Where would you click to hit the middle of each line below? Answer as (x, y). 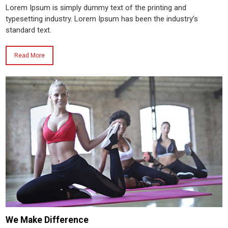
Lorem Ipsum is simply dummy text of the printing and (96, 8)
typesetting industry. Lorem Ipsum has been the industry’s (102, 19)
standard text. (29, 30)
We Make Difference (47, 220)
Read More (30, 56)
